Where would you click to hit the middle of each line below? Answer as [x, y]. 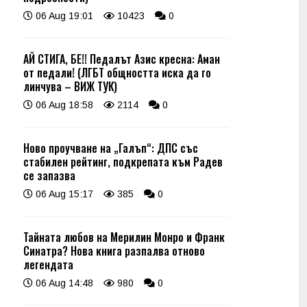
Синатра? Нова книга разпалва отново [114, 251]
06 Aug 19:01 [63, 16]
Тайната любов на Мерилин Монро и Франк [124, 237]
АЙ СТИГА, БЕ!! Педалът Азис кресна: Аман [122, 59]
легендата [48, 265]
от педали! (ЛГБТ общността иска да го [117, 73]
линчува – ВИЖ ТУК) [70, 86]
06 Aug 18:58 [63, 105]
